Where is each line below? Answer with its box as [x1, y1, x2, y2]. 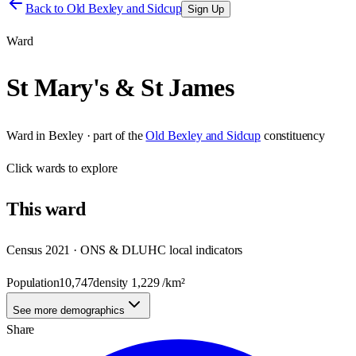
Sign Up [188, 3, 225, 15]
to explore [65, 161, 118, 175]
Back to [25, 2, 67, 15]
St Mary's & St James [6, 73, 234, 103]
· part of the [83, 128, 143, 142]
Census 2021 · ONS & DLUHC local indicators [6, 242, 243, 257]
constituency [263, 128, 325, 142]
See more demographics [13, 304, 125, 316]
